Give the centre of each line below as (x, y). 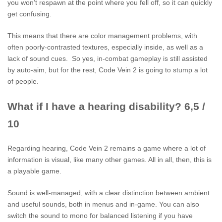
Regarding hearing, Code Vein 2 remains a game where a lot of (107, 148)
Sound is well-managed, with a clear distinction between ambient (109, 193)
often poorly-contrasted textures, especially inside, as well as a (105, 47)
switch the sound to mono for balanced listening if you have (100, 215)
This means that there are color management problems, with (102, 35)
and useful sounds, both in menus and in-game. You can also (103, 204)
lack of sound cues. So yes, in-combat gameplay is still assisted (108, 58)
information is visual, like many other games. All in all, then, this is (110, 159)
